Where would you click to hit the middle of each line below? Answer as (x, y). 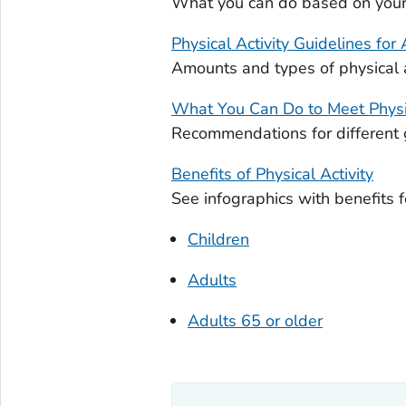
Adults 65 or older (255, 320)
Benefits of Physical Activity (272, 174)
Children (218, 239)
